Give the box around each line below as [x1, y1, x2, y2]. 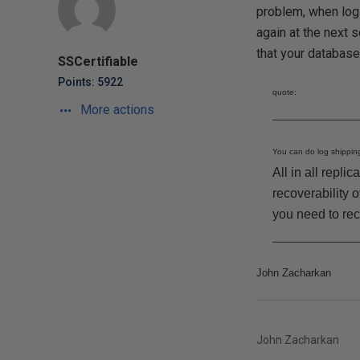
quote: [272, 88, 297, 96]
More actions [77, 102, 154, 117]
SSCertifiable [58, 54, 138, 69]
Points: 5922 [58, 76, 123, 88]
